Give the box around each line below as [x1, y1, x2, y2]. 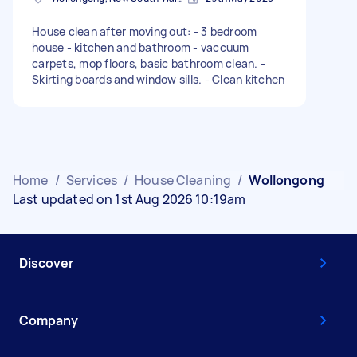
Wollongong [249, 171, 324, 189]
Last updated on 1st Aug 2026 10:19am [13, 190, 246, 208]
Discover [19, 253, 73, 272]
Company [19, 311, 78, 329]
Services [65, 171, 117, 189]
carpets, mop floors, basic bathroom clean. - [32, 55, 265, 71]
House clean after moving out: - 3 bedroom [32, 23, 257, 39]
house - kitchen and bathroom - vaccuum [32, 39, 249, 55]
